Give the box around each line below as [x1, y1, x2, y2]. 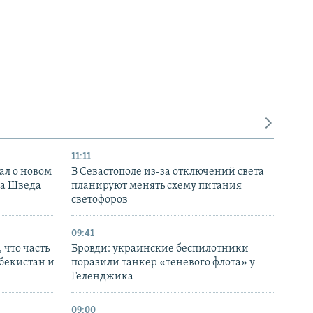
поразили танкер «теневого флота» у [71, 256, 255, 268]
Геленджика [71, 270, 133, 282]
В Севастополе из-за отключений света [71, 166, 264, 177]
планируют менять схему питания [71, 180, 242, 191]
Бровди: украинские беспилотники [71, 242, 249, 254]
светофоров [71, 194, 128, 205]
